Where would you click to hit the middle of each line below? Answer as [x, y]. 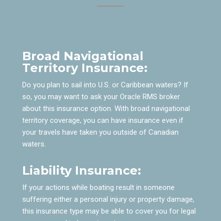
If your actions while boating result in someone [98, 187]
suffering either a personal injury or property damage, [108, 199]
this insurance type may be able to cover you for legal [109, 211]
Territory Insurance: [85, 68]
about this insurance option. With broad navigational [106, 108]
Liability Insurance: [81, 170]
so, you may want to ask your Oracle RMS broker [101, 96]
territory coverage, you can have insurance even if [103, 120]
